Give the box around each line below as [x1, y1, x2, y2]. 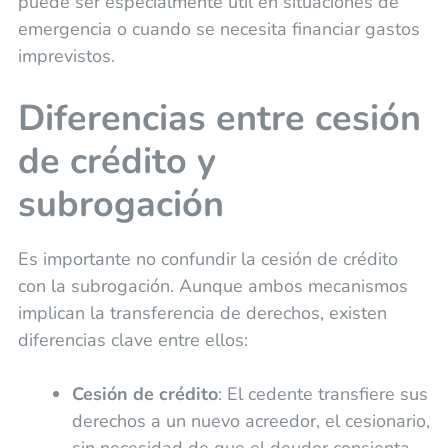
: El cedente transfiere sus [217, 381, 428, 406]
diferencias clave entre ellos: [17, 327, 248, 352]
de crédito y [17, 136, 216, 186]
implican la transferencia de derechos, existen [17, 300, 387, 325]
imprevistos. [17, 43, 115, 68]
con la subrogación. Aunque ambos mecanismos [17, 273, 408, 298]
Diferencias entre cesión [17, 93, 421, 143]
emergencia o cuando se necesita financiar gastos [17, 16, 420, 41]
